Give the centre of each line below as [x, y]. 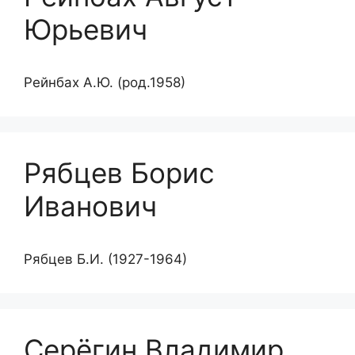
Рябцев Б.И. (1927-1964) [105, 259]
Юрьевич [86, 29]
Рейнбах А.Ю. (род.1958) [105, 82]
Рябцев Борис [119, 172]
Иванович [90, 206]
